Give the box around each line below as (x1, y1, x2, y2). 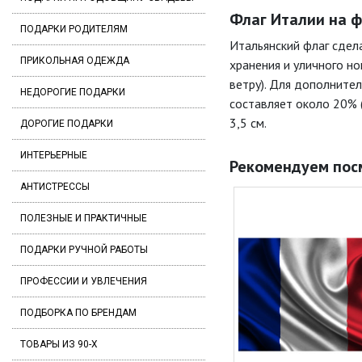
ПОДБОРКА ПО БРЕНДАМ (20, 307, 137, 318)
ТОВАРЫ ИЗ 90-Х (20, 339, 98, 350)
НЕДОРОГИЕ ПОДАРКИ (20, 86, 125, 98)
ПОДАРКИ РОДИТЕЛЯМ (20, 23, 128, 35)
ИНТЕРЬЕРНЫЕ (20, 149, 87, 161)
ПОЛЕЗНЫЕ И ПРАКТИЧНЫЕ (20, 213, 147, 224)
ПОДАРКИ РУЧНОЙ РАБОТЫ (20, 244, 148, 255)
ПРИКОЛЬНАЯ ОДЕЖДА (20, 55, 129, 66)
